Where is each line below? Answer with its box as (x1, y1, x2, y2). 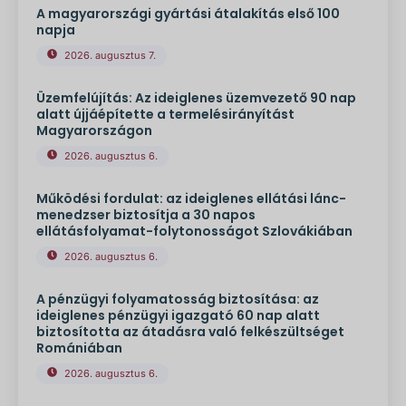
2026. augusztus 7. (64, 49, 156, 63)
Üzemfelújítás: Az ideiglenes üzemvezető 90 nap (36, 89, 356, 108)
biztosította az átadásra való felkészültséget (36, 323, 344, 342)
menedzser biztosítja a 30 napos (36, 206, 256, 225)
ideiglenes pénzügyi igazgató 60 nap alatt (36, 306, 320, 325)
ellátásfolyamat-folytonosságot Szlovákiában (36, 222, 353, 241)
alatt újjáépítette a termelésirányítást (36, 105, 295, 124)
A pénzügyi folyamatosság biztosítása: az (36, 290, 319, 309)
